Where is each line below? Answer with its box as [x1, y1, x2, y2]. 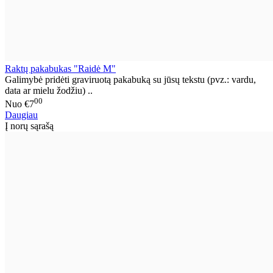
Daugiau [5, 110, 38, 121]
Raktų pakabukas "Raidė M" [5, 63, 116, 74]
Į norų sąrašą [5, 121, 54, 132]
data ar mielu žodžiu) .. [5, 85, 93, 96]
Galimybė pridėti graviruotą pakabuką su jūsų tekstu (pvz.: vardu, [5, 74, 256, 85]
